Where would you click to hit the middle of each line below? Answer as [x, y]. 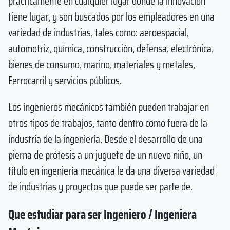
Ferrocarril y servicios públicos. [65, 81]
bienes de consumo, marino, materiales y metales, [102, 65]
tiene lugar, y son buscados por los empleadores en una [111, 17]
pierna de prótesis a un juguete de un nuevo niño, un [105, 155]
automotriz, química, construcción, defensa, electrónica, [111, 49]
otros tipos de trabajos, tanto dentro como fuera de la [108, 123]
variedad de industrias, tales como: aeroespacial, [99, 33]
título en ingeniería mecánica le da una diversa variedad [111, 171]
